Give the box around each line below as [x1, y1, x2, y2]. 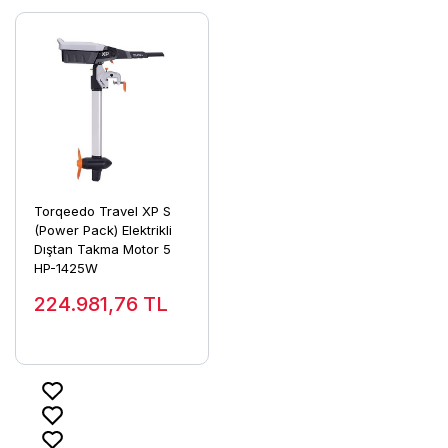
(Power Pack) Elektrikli [33, 222, 172, 239]
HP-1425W [33, 260, 98, 277]
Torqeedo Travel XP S [33, 203, 171, 220]
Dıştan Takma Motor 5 [33, 241, 171, 258]
